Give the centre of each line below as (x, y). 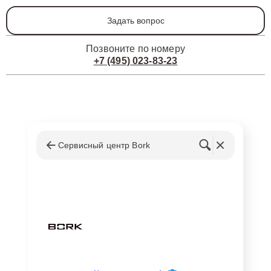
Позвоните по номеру (135, 49)
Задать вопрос (135, 21)
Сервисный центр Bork (104, 145)
